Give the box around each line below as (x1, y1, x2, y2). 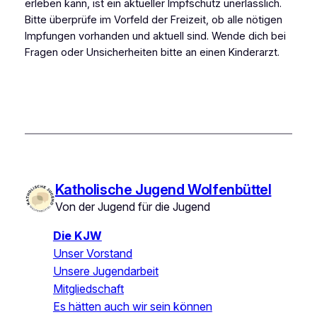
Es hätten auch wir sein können (52, 299, 212, 314)
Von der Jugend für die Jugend (54, 200, 210, 214)
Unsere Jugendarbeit (52, 264, 158, 279)
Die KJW (52, 229, 102, 243)
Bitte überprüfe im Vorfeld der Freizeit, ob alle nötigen (24, 13, 282, 26)
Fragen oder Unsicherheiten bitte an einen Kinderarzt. (24, 45, 279, 59)
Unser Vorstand (52, 246, 132, 261)
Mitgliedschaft (52, 282, 124, 296)
